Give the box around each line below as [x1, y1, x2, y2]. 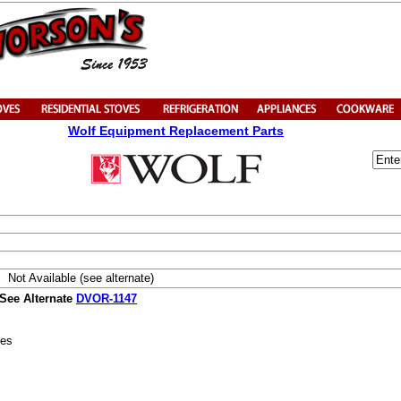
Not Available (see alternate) [8, 271, 154, 285]
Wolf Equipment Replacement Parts [68, 124, 284, 138]
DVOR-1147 [76, 292, 137, 305]
